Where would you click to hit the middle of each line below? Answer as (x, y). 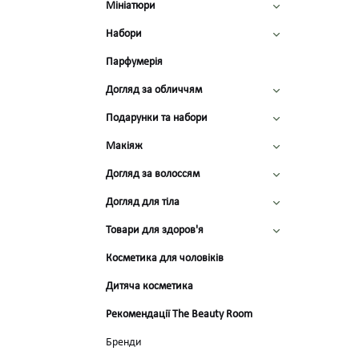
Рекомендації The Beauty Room (179, 315)
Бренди (124, 343)
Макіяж (124, 146)
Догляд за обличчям (154, 90)
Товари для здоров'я (155, 230)
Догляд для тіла (143, 202)
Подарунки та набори (157, 118)
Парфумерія (134, 62)
